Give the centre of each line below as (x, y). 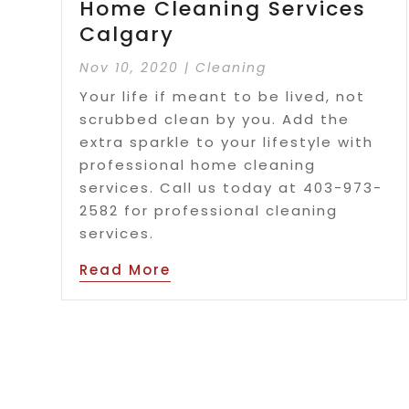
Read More (126, 269)
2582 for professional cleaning (209, 210)
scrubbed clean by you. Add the (215, 119)
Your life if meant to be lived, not (223, 96)
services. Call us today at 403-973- (231, 187)
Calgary (127, 34)
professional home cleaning (198, 164)
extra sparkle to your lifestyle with (227, 142)
